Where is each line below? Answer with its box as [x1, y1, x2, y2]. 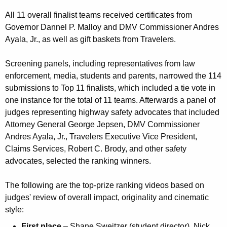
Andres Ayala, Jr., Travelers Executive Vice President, [5, 132, 197, 141]
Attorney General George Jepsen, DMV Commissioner [5, 120, 200, 129]
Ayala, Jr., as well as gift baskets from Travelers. [5, 35, 176, 44]
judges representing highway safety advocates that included [5, 108, 219, 117]
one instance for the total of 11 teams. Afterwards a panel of [5, 96, 215, 105]
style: [5, 205, 24, 214]
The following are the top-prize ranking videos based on [5, 181, 204, 190]
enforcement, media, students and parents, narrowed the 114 [5, 71, 221, 81]
